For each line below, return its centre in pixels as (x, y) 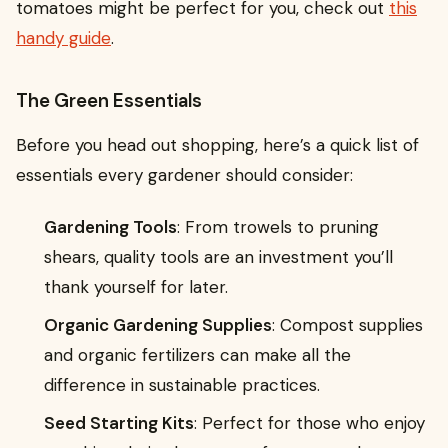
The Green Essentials (109, 100)
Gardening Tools (110, 226)
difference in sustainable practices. (182, 384)
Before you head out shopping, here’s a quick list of (217, 144)
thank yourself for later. (136, 286)
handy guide (63, 37)
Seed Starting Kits (119, 422)
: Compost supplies (347, 324)
